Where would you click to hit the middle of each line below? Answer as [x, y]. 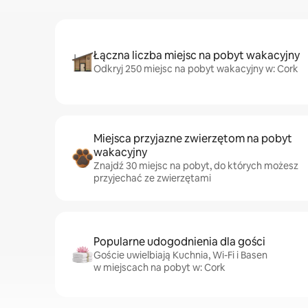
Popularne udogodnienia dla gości [179, 242]
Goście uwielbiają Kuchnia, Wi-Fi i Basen [180, 255]
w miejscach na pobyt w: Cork [159, 267]
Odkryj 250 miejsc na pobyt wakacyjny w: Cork [196, 69]
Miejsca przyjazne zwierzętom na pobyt [193, 139]
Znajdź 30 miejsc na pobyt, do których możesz [196, 166]
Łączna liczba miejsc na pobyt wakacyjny [197, 55]
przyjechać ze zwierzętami [152, 178]
